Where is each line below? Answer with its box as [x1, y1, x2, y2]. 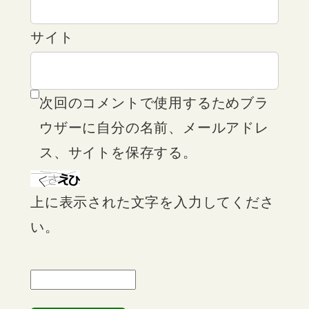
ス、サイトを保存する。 [39, 141, 197, 162]
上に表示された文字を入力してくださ [30, 191, 275, 212]
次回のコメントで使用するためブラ [39, 92, 269, 112]
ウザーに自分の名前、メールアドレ [39, 117, 269, 137]
